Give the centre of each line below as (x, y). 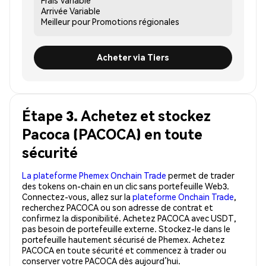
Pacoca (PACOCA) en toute (112, 134)
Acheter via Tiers (133, 57)
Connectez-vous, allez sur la (77, 196)
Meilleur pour (66, 21)
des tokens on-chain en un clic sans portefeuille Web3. (126, 186)
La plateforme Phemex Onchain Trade (94, 175)
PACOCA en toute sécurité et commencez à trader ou (124, 250)
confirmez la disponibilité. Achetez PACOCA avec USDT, (129, 218)
